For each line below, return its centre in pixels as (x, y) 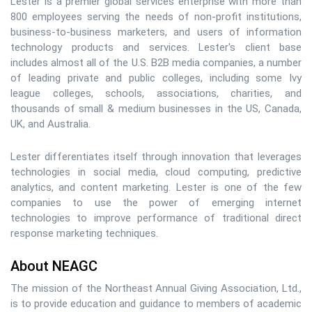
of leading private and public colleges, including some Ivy (156, 78)
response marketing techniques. (84, 233)
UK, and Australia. (50, 124)
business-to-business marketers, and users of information (156, 32)
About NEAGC (54, 266)
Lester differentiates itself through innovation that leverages (156, 157)
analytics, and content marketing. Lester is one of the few (156, 187)
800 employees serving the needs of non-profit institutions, (156, 17)
